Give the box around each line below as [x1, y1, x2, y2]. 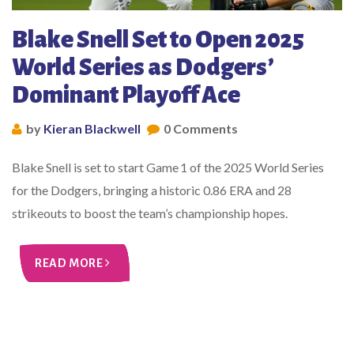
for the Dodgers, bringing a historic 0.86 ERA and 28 [12, 183, 292, 198]
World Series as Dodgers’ [12, 55, 274, 81]
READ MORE [35, 257, 105, 270]
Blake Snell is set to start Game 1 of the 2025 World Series [12, 160, 324, 175]
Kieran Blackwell [43, 121, 141, 137]
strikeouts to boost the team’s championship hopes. [12, 205, 288, 221]
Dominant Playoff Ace [12, 82, 240, 108]
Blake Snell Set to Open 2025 [12, 27, 304, 53]
